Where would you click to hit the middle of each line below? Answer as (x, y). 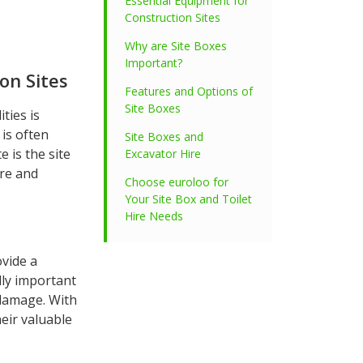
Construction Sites (173, 17)
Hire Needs (154, 216)
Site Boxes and (164, 137)
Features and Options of (189, 91)
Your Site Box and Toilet (188, 199)
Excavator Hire (163, 154)
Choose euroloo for (177, 182)
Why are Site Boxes (176, 46)
